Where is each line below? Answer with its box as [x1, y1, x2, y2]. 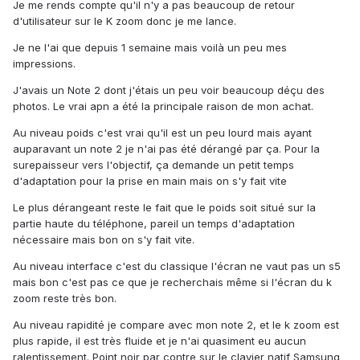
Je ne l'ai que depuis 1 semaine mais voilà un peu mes [13, 41, 287, 55]
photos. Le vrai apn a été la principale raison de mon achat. [13, 100, 313, 113]
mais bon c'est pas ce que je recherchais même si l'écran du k [13, 276, 332, 289]
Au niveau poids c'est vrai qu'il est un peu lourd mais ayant [13, 126, 312, 140]
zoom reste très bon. [13, 292, 117, 305]
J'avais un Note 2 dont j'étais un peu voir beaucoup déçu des [13, 84, 325, 97]
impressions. [13, 57, 76, 71]
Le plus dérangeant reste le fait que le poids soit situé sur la [13, 201, 316, 215]
